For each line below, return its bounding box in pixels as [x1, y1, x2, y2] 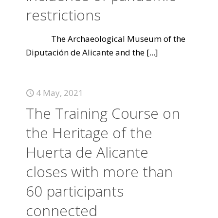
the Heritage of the [26, 123, 152, 143]
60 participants [26, 181, 124, 201]
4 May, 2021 [36, 87, 83, 98]
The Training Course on [26, 103, 180, 123]
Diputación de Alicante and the [26, 47, 145, 58]
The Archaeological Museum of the [26, 33, 185, 44]
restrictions [26, 5, 101, 25]
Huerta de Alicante [26, 142, 148, 162]
